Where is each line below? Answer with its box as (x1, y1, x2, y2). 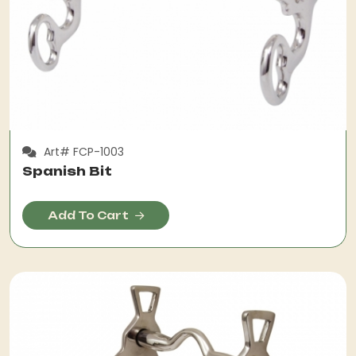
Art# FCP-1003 (41, 143, 124, 160)
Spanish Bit (22, 164, 112, 179)
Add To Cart (48, 209, 129, 222)
